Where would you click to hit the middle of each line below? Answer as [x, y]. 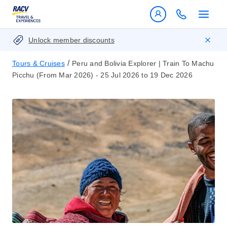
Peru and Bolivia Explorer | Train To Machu [143, 63]
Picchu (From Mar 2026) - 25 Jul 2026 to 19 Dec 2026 [102, 75]
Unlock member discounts [71, 40]
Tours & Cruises [39, 63]
